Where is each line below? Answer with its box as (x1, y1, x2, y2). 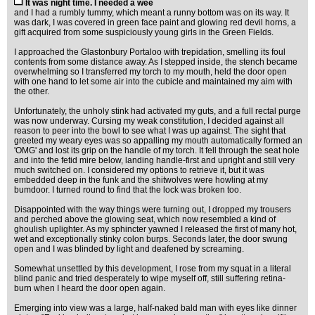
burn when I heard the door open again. (14, 283, 165, 293)
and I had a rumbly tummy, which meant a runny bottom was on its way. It (14, 8, 289, 18)
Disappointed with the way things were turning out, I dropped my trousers (14, 205, 291, 214)
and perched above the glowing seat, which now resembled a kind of (14, 214, 276, 224)
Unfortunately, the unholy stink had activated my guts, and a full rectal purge (14, 106, 301, 116)
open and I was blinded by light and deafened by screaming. (14, 244, 244, 254)
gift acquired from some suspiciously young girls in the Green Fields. (14, 27, 274, 37)
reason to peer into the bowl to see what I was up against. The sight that (14, 126, 285, 136)
